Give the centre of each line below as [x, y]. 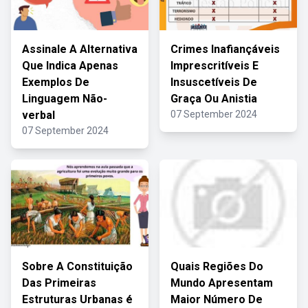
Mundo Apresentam [222, 283]
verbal [38, 115]
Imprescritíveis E [214, 66]
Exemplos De [56, 82]
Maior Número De [217, 299]
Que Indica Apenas [70, 66]
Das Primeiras [59, 283]
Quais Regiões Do [217, 266]
